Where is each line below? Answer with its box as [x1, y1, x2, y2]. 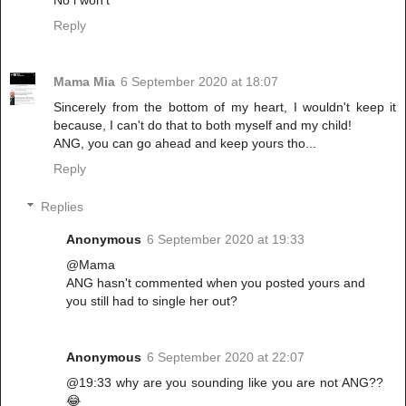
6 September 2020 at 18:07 [121, 74, 278, 90]
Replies [41, 198, 84, 214]
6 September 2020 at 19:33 [147, 231, 305, 246]
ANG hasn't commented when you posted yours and [66, 275, 366, 290]
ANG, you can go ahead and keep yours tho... [53, 136, 316, 151]
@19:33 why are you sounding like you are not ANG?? [66, 374, 383, 390]
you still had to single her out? [66, 293, 238, 308]
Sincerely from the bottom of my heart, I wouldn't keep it [53, 100, 396, 115]
